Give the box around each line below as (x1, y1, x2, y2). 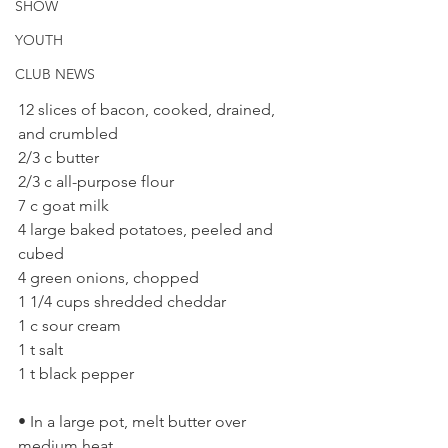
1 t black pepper (18, 363, 138, 383)
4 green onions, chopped (18, 267, 203, 287)
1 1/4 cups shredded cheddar (18, 291, 230, 311)
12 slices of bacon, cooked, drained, (18, 99, 279, 119)
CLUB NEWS (15, 65, 95, 83)
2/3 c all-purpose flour (18, 171, 178, 191)
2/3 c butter (18, 147, 103, 167)
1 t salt (18, 339, 67, 359)
